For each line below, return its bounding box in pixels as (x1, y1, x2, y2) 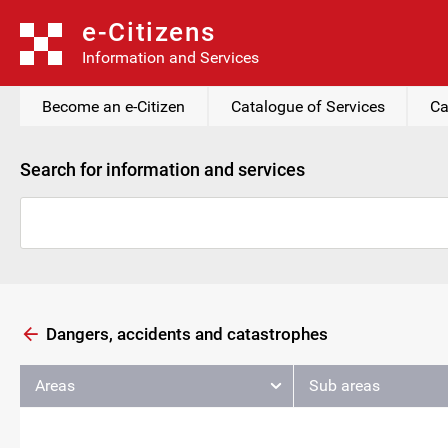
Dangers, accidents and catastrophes (46, 323, 328, 344)
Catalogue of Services (230, 97, 385, 116)
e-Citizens (82, 17, 216, 47)
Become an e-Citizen (41, 97, 185, 116)
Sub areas (308, 375, 380, 395)
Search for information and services (20, 159, 305, 180)
